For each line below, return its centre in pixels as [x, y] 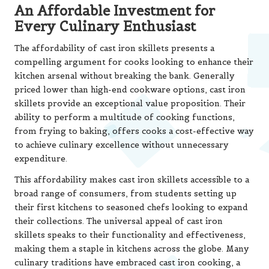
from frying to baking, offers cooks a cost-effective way [134, 131]
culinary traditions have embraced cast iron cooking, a [127, 262]
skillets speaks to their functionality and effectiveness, [130, 235]
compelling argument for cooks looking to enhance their [134, 62]
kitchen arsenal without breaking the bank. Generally [125, 76]
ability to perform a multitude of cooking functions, [125, 117]
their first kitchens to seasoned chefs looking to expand [131, 207]
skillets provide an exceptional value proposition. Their [130, 103]
